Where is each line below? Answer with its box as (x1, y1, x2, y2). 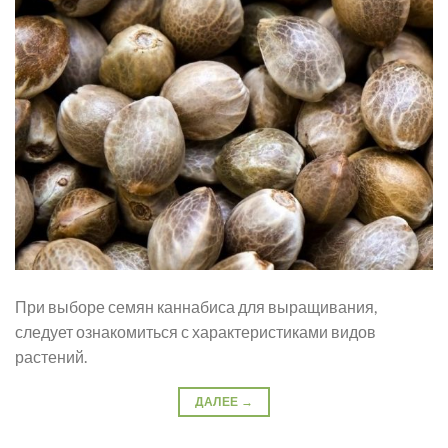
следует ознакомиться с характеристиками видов (15, 321, 376, 341)
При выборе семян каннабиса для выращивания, (15, 296, 377, 316)
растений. (15, 346, 87, 366)
